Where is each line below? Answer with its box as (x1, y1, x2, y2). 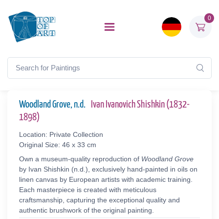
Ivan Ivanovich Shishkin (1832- (91, 100, 190, 109)
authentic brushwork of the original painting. (19, 206, 154, 214)
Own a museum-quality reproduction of (19, 155, 141, 163)
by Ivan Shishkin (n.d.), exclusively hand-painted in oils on (19, 165, 197, 173)
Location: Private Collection (19, 131, 103, 138)
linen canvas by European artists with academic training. (19, 175, 193, 183)
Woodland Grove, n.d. (19, 100, 87, 109)
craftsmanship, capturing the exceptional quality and (19, 196, 180, 204)
